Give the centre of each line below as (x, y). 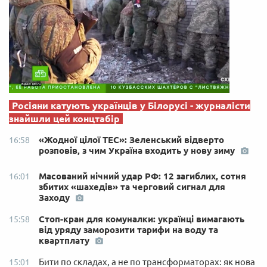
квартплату (65, 240)
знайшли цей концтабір (64, 119)
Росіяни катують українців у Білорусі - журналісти (131, 105)
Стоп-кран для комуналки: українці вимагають (142, 219)
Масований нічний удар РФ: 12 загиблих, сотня (142, 176)
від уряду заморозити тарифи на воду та (128, 230)
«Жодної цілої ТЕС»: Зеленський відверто (131, 140)
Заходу (55, 198)
